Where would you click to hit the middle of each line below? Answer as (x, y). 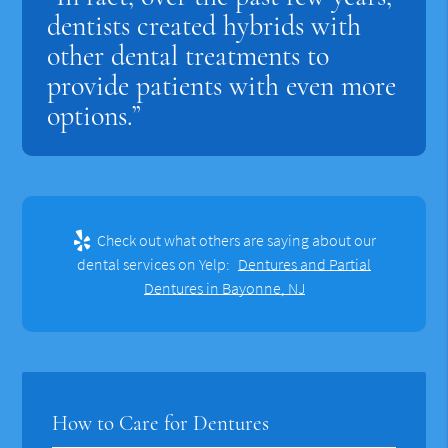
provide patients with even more (222, 85)
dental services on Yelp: (155, 263)
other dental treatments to (188, 55)
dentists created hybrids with (204, 25)
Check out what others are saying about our (234, 239)
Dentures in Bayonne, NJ (224, 287)
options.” (94, 115)
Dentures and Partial (304, 263)
